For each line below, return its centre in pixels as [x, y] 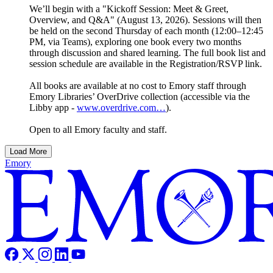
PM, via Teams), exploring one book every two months [135, 42]
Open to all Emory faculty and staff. [98, 130]
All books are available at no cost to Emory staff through [138, 86]
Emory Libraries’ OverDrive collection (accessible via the [140, 97]
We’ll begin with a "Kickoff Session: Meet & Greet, [129, 9]
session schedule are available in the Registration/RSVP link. [146, 64]
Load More [28, 152]
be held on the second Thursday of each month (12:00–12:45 [146, 31]
